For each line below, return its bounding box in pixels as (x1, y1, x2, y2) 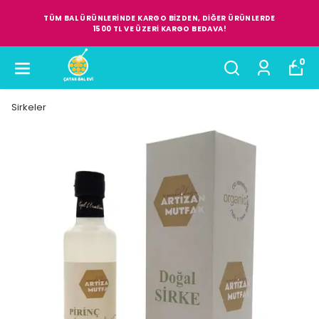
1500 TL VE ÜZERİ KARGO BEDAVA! (92, 23, 226, 34)
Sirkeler (11, 100, 46, 114)
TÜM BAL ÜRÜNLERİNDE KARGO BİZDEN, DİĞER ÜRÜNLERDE (43, 12, 276, 23)
